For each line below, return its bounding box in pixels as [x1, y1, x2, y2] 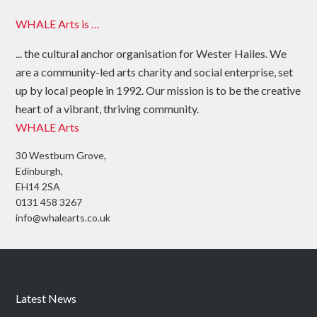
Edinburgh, [16, 165, 64, 178]
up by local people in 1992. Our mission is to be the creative [16, 83, 301, 98]
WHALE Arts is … [16, 17, 100, 31]
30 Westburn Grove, [16, 149, 107, 162]
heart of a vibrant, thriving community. [16, 102, 200, 116]
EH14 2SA [16, 180, 61, 193]
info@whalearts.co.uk [16, 212, 111, 224]
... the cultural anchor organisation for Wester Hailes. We [16, 47, 287, 61]
